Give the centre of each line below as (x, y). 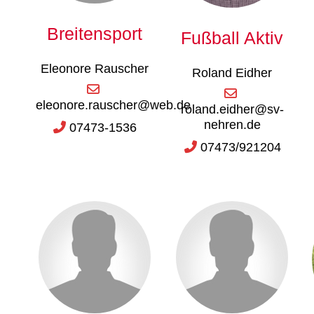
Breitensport (94, 33)
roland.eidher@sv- (232, 109)
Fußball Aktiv (232, 37)
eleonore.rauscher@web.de (114, 105)
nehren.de (232, 124)
